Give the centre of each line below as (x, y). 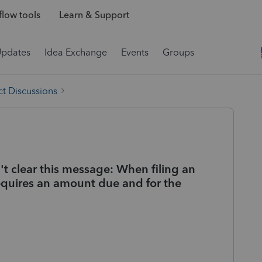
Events (135, 52)
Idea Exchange (76, 52)
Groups (178, 52)
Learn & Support (94, 15)
